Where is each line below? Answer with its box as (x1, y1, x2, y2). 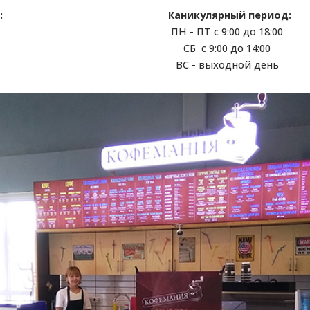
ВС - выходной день (175, 58, 279, 72)
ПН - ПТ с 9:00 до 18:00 (171, 25, 283, 39)
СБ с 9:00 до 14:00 (183, 42, 271, 55)
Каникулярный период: (165, 8, 291, 22)
